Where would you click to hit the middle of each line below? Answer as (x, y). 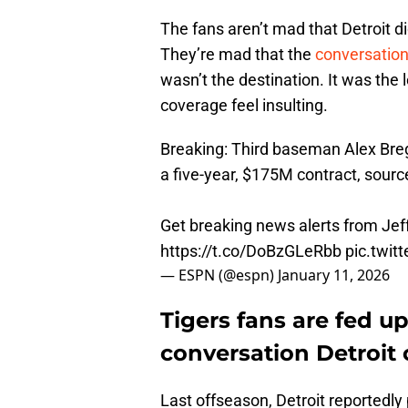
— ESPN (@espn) (219, 275)
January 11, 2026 (334, 275)
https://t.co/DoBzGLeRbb (251, 251)
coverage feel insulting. (244, 106)
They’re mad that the (238, 55)
